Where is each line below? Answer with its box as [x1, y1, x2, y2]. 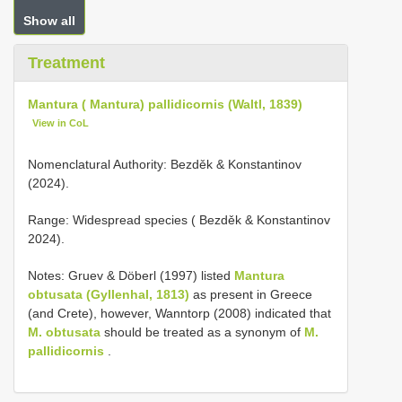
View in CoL [32, 118, 90, 128]
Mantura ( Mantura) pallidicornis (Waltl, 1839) [28, 97, 302, 111]
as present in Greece [189, 286, 312, 301]
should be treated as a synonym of [100, 324, 304, 339]
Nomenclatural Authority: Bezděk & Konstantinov [28, 156, 301, 171]
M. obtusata [28, 324, 100, 339]
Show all [23, 13, 75, 28]
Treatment [28, 54, 105, 72]
